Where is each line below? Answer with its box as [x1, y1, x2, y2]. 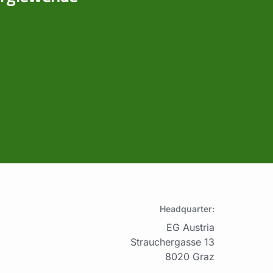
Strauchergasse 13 [130, 235, 214, 248]
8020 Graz [165, 250, 214, 263]
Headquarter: [160, 203, 214, 214]
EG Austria [166, 221, 214, 233]
